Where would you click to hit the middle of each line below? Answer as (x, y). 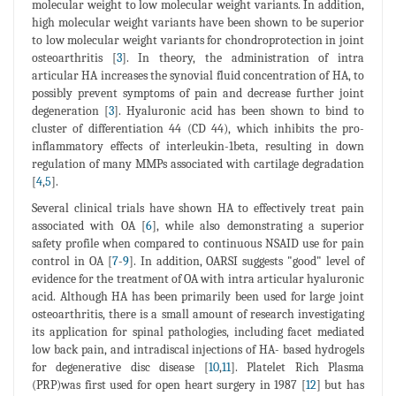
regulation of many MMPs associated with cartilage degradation (198, 164)
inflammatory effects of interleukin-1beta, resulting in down (198, 147)
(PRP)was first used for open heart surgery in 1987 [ (169, 385)
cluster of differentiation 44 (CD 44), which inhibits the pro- (198, 129)
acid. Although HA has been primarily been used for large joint (198, 297)
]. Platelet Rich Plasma (297, 368)
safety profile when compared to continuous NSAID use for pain (198, 244)
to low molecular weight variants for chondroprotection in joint (198, 41)
